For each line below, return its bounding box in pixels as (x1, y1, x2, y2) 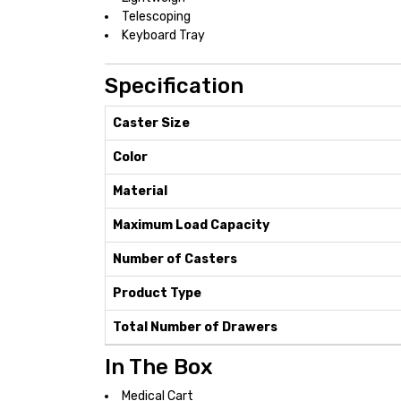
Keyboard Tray (122, 28, 205, 43)
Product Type (113, 286, 201, 301)
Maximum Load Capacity (113, 218, 269, 233)
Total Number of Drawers (113, 320, 277, 335)
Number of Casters (113, 252, 237, 267)
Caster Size (113, 115, 190, 131)
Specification (105, 73, 243, 98)
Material (113, 183, 167, 199)
